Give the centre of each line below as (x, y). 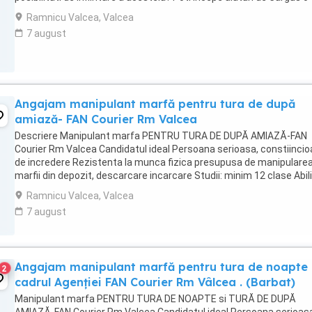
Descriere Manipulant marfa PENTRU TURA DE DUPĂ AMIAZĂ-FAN (161, 136)
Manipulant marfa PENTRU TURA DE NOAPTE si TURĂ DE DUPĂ (155, 299)
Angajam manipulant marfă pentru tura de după (155, 104)
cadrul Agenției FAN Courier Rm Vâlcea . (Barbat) (155, 282)
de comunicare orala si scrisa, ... (85, 189)
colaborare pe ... (49, 10)
